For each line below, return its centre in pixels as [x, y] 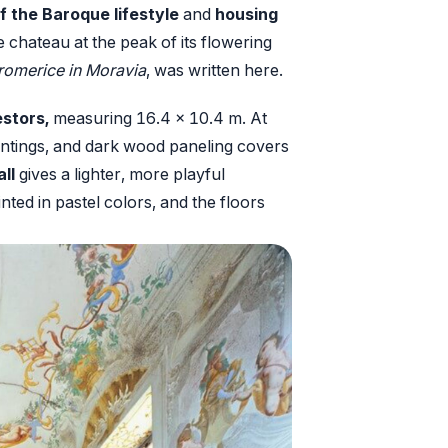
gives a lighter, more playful [120, 174]
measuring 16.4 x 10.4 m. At [158, 118]
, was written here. [214, 70]
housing [246, 14]
